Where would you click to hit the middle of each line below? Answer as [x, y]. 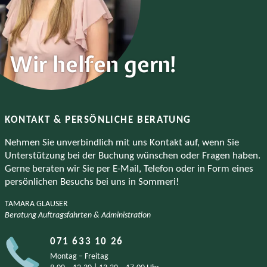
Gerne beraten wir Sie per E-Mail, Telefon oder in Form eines [129, 169]
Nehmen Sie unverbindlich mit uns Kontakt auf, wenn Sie [122, 143]
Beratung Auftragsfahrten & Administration [78, 216]
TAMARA [20, 204]
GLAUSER [52, 204]
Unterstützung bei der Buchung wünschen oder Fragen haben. [133, 156]
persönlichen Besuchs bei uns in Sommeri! [92, 182]
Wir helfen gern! [94, 64]
